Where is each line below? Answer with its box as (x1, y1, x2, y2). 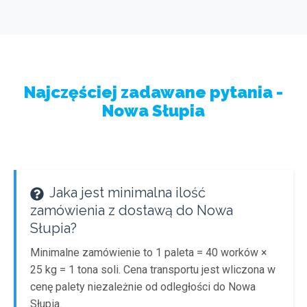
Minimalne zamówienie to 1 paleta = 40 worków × (30, 246, 267, 259)
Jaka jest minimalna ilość (47, 184, 206, 201)
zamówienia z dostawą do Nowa (30, 202, 233, 219)
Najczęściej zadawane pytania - (24, 82, 283, 102)
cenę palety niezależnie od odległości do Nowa (30, 280, 256, 293)
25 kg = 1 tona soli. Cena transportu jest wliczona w (30, 263, 275, 276)
